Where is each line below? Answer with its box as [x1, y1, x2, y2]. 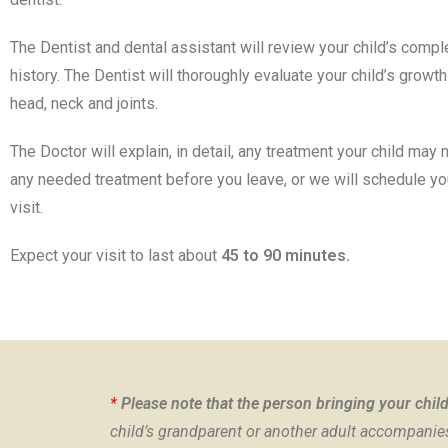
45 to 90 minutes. [221, 245, 350, 265]
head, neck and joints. [10, 93, 162, 113]
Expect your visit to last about [10, 245, 221, 265]
